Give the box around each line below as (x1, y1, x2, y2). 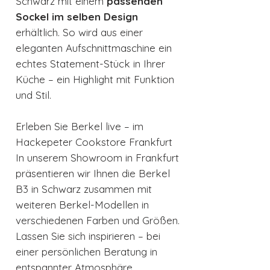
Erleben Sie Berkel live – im (16, 120, 143, 133)
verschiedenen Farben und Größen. (16, 214, 180, 227)
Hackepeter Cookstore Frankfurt (16, 136, 172, 149)
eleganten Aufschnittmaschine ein (16, 42, 172, 55)
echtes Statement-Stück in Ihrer (16, 57, 165, 71)
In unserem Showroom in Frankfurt (16, 151, 179, 165)
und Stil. (16, 89, 51, 102)
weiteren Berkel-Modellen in (16, 198, 149, 212)
